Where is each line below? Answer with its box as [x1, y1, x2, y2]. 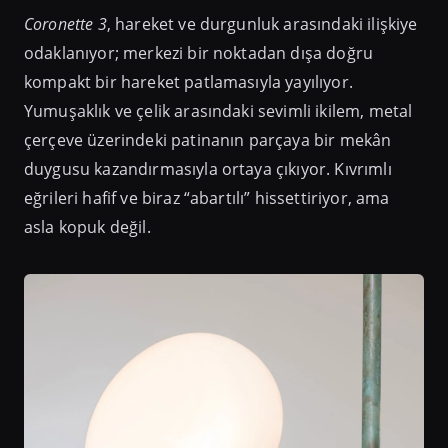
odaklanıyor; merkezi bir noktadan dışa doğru [24, 41, 374, 64]
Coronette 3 [24, 12, 107, 35]
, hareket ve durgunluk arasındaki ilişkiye [106, 12, 418, 35]
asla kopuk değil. [24, 215, 151, 238]
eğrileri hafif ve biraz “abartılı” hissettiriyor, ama [24, 186, 390, 209]
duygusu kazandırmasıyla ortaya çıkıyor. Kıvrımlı [24, 157, 392, 180]
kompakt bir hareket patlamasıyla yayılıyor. [24, 70, 353, 93]
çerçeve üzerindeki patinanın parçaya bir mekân [24, 128, 392, 151]
